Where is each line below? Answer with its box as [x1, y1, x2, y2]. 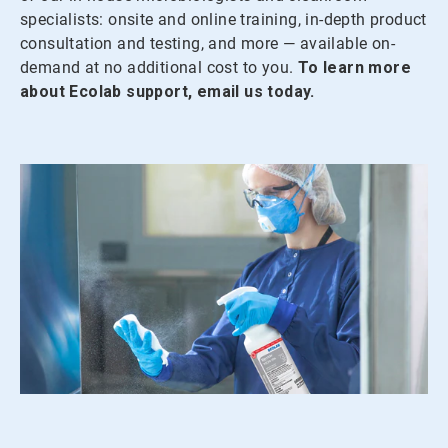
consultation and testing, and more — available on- [20, 34, 395, 54]
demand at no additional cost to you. [20, 58, 294, 78]
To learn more [297, 58, 412, 78]
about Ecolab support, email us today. [20, 82, 315, 102]
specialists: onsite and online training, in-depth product [20, 10, 427, 30]
